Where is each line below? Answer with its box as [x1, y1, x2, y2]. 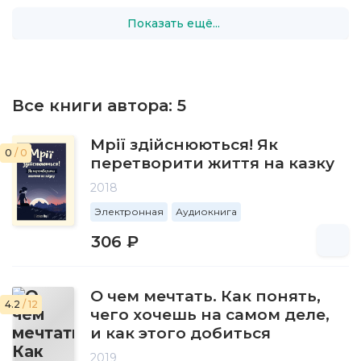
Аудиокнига [176, 205, 237, 218]
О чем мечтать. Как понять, [90, 287, 321, 306]
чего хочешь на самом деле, [90, 305, 330, 325]
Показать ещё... [127, 15, 220, 31]
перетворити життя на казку [90, 154, 334, 173]
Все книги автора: [12, 96, 177, 116]
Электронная [94, 205, 164, 218]
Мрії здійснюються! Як [90, 135, 278, 155]
